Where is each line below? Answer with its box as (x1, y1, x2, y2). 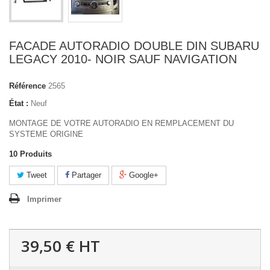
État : (9, 99, 28, 108)
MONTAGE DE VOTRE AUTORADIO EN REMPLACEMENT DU (9, 119, 234, 128)
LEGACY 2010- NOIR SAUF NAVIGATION (9, 52, 237, 66)
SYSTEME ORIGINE (9, 130, 83, 139)
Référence (9, 81, 46, 91)
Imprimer (27, 195, 61, 204)
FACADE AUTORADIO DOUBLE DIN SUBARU (9, 39, 259, 53)
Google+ (127, 171, 159, 180)
